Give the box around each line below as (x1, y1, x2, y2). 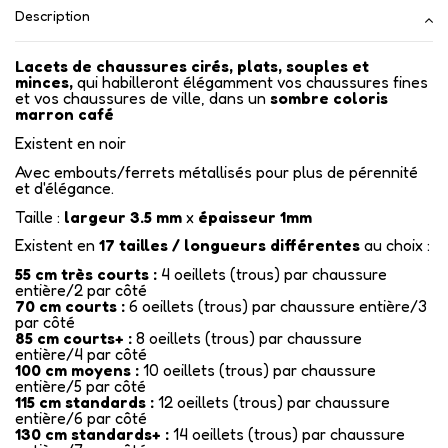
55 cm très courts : (15, 264, 157, 285)
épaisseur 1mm (194, 206, 312, 227)
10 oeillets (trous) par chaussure (139, 360, 376, 381)
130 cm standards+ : (15, 424, 169, 445)
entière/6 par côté (15, 408, 147, 429)
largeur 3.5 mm (60, 206, 182, 227)
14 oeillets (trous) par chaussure (169, 424, 405, 445)
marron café (15, 104, 114, 125)
